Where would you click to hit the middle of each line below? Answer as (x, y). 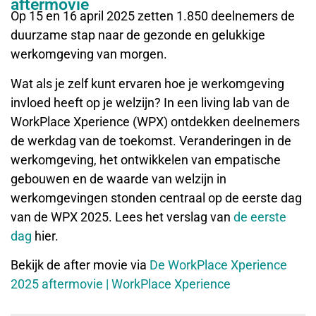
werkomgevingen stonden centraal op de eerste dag (156, 197)
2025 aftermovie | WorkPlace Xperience (121, 284)
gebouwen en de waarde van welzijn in (119, 178)
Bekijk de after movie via (80, 265)
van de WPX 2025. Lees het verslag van (122, 217)
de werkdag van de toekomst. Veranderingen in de (151, 140)
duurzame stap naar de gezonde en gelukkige (138, 35)
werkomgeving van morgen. (89, 54)
